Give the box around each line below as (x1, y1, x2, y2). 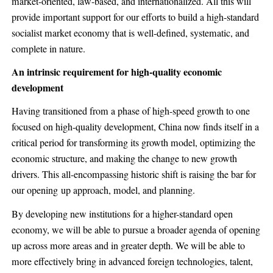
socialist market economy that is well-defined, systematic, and (11, 26, 249, 40)
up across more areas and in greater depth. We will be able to (11, 238, 245, 252)
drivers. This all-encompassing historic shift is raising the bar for (11, 168, 256, 182)
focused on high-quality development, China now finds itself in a (11, 120, 259, 134)
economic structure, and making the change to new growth (11, 152, 237, 166)
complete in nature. (11, 41, 85, 55)
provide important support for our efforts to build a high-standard (11, 10, 259, 24)
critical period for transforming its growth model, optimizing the (11, 136, 255, 150)
